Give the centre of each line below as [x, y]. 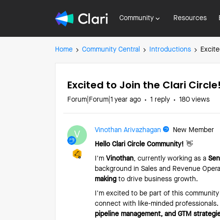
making [106, 179]
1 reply [160, 100]
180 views [194, 100]
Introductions [170, 50]
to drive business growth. [157, 179]
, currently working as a [171, 159]
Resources [190, 18]
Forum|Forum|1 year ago [104, 100]
